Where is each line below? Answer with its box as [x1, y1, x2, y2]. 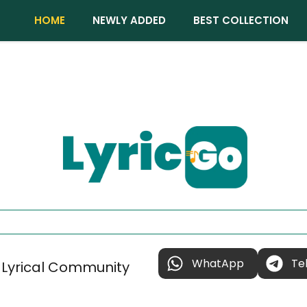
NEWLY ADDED [93, 13, 166, 27]
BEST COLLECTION [193, 13, 288, 27]
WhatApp [191, 255, 244, 271]
